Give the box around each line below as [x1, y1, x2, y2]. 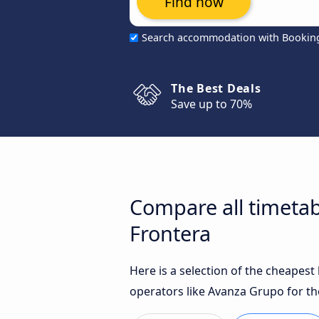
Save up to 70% [171, 96, 252, 112]
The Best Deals [171, 80, 261, 96]
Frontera [130, 219, 211, 247]
